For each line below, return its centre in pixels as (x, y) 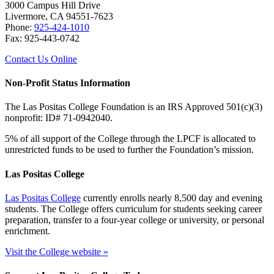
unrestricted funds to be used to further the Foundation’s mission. (129, 150)
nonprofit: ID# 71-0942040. (59, 118)
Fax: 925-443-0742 (42, 38)
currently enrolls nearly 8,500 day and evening (172, 198)
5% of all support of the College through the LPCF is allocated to (130, 139)
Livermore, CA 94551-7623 (59, 16)
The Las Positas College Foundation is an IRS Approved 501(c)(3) (134, 107)
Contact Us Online (41, 59)
